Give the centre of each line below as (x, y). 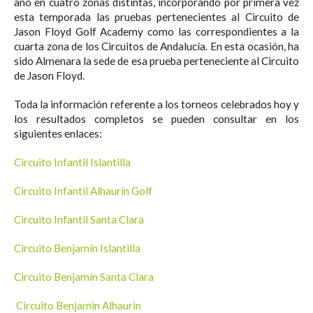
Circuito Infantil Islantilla (72, 162)
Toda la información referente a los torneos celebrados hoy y (156, 104)
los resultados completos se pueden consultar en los (156, 118)
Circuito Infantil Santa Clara (79, 219)
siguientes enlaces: (58, 133)
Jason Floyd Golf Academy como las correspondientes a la (156, 31)
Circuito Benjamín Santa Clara (84, 276)
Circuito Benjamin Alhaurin (79, 305)
